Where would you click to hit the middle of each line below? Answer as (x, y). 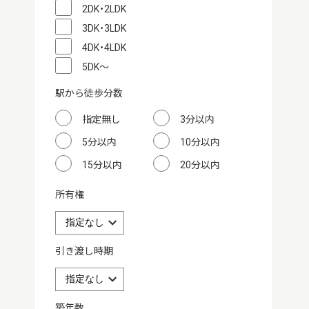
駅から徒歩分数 (89, 93)
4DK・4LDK (104, 48)
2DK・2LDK (104, 9)
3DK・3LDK (104, 28)
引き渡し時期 (84, 251)
